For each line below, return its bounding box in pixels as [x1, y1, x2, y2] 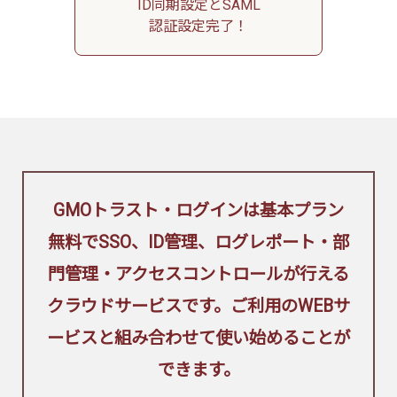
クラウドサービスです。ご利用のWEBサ [47, 295, 350, 316]
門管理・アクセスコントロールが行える [48, 263, 349, 284]
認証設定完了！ [149, 17, 248, 35]
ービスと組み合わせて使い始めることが [47, 327, 350, 348]
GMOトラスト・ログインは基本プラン [53, 199, 344, 221]
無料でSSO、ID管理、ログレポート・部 [48, 231, 349, 253]
